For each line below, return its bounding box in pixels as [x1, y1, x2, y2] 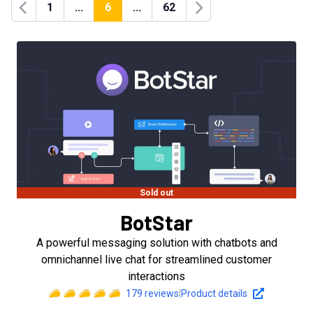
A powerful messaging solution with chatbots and [36, 236, 277, 249]
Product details [180, 288, 247, 299]
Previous [16, 8, 60, 22]
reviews [142, 288, 179, 299]
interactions [128, 270, 185, 283]
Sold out [140, 188, 173, 198]
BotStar [120, 210, 193, 235]
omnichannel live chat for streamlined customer [41, 253, 272, 266]
